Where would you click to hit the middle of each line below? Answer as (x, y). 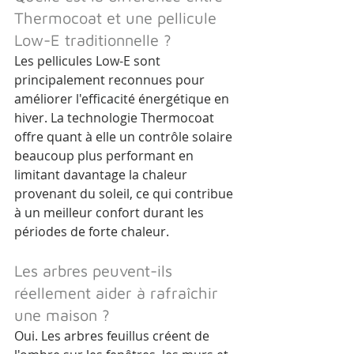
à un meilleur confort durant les (111, 213)
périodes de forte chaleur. (92, 232)
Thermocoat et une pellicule (118, 18)
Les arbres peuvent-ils (96, 271)
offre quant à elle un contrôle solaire (125, 137)
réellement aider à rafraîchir (119, 293)
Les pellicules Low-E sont (89, 61)
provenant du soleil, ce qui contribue (125, 194)
